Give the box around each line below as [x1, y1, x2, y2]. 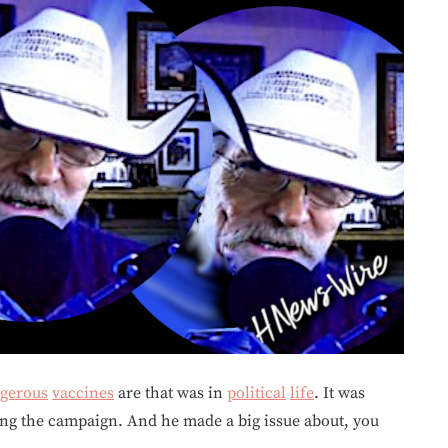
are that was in [114, 382, 227, 403]
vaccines [52, 382, 114, 403]
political [227, 382, 286, 403]
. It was [314, 382, 365, 403]
